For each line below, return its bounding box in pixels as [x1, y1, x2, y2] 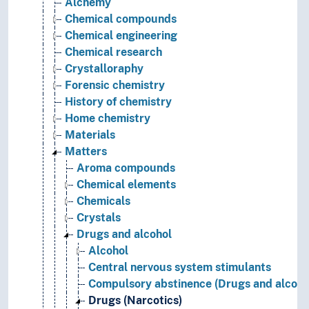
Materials [65, 128, 115, 142]
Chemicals [77, 195, 130, 208]
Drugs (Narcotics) [88, 294, 182, 308]
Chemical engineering [65, 29, 177, 43]
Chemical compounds [65, 12, 177, 26]
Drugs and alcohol [77, 228, 172, 241]
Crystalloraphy [65, 62, 143, 76]
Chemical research [65, 46, 162, 59]
